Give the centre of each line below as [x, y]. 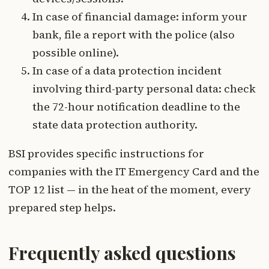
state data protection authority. [115, 124]
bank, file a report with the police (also [134, 34]
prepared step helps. [62, 207]
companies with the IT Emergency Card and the [134, 171]
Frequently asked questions [122, 252]
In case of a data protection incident [127, 70]
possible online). [76, 52]
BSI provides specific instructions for [106, 153]
